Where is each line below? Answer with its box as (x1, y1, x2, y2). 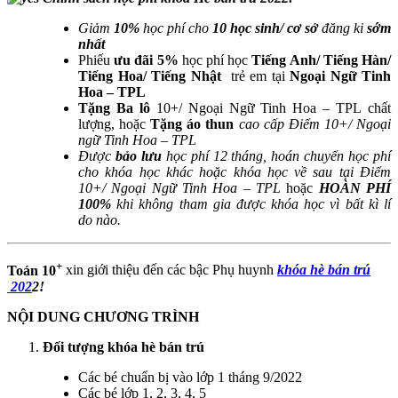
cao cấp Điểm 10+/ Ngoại (238, 116, 392, 132)
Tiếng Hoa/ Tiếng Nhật (78, 68, 231, 84)
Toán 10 (7, 262, 56, 278)
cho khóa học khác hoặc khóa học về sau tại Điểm (78, 164, 391, 180)
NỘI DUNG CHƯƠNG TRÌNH (7, 308, 199, 324)
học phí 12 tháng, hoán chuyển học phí (161, 148, 392, 164)
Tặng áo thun (150, 116, 239, 132)
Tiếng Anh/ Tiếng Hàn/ (251, 52, 392, 68)
